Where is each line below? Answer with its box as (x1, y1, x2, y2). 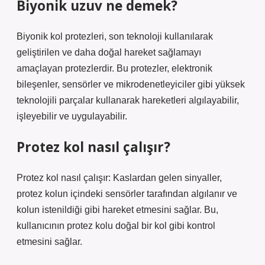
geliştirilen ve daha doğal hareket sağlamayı (17, 47, 201, 57)
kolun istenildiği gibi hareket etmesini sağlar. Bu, (17, 205, 218, 215)
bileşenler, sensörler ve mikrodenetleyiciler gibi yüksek (17, 79, 245, 89)
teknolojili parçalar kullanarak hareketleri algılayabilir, (17, 95, 239, 105)
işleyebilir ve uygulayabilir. (17, 111, 127, 121)
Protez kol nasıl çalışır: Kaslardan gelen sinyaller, (17, 173, 222, 183)
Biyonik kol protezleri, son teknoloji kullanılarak (17, 31, 213, 41)
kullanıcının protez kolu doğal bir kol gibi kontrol (17, 221, 215, 231)
